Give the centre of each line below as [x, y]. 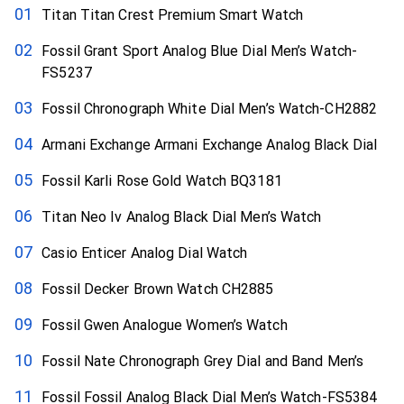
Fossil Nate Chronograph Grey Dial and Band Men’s [203, 361]
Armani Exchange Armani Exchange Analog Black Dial [210, 144]
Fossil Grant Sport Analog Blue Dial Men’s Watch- [200, 50]
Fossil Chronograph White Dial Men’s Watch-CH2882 [210, 108]
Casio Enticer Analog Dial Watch [145, 252]
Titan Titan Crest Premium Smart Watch [172, 14]
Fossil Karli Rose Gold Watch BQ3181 [162, 180]
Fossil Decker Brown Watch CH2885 [158, 289]
